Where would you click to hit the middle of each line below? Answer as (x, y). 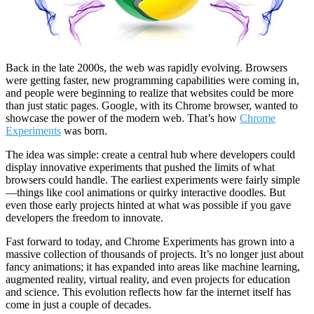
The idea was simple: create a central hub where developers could (150, 155)
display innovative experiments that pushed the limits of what (140, 168)
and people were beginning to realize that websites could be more (150, 93)
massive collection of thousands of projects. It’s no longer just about (155, 254)
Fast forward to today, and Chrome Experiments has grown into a (150, 242)
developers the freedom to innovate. (84, 218)
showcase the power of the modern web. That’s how (123, 118)
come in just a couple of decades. (78, 305)
